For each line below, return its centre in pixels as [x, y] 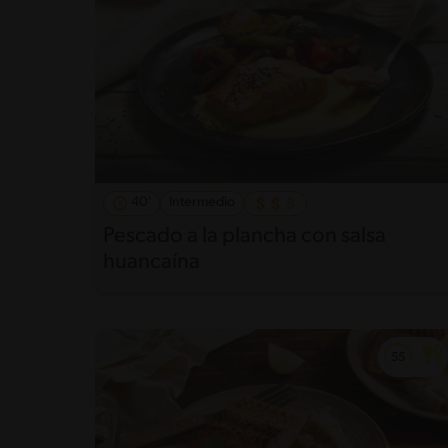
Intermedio [202, 202]
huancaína [151, 262]
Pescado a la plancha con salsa [244, 236]
